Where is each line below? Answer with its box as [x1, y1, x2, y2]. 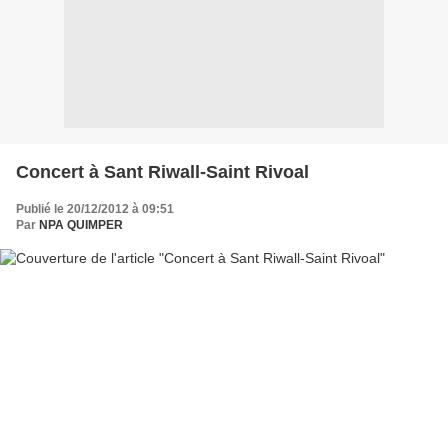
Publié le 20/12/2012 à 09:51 [16, 201, 174, 216]
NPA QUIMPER [39, 217, 123, 232]
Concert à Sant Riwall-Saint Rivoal [16, 161, 309, 182]
